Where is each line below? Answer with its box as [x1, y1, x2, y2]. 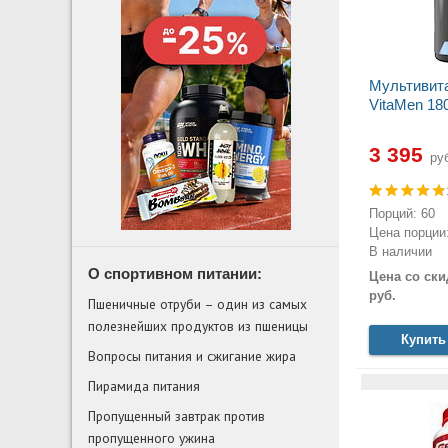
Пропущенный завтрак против [88, 407, 265, 426]
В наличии [368, 243, 432, 259]
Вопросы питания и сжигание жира [88, 347, 296, 366]
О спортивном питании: [88, 265, 262, 283]
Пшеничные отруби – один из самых [88, 295, 307, 314]
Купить [401, 332, 446, 348]
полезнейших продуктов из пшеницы [88, 317, 308, 336]
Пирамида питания [88, 377, 200, 396]
